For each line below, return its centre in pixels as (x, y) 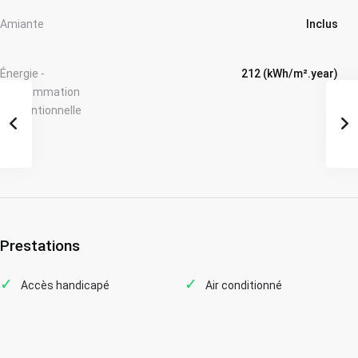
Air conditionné (244, 285)
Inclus (322, 24)
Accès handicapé (65, 285)
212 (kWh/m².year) (290, 73)
